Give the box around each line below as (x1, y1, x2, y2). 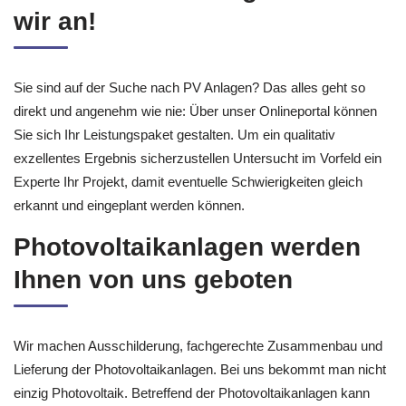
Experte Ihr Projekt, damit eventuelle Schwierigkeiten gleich (14, 216, 362, 231)
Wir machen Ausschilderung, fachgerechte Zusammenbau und (14, 380, 382, 395)
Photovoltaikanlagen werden (14, 275, 361, 303)
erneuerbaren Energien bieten (14, 16, 377, 44)
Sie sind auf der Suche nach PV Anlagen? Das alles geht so (14, 121, 365, 137)
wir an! (14, 49, 96, 77)
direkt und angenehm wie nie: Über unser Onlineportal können (14, 145, 377, 160)
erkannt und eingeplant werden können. (14, 239, 245, 255)
